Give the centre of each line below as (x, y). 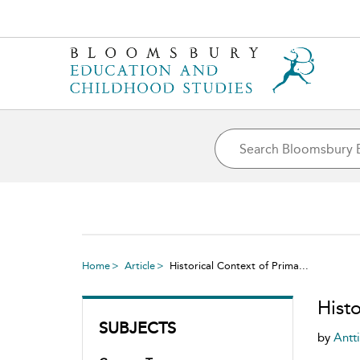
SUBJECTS (137, 328)
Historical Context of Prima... (239, 266)
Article (140, 266)
